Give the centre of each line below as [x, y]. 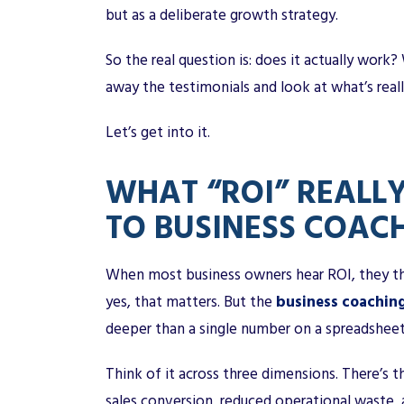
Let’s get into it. [158, 132]
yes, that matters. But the [189, 302]
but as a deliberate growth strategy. [222, 15]
